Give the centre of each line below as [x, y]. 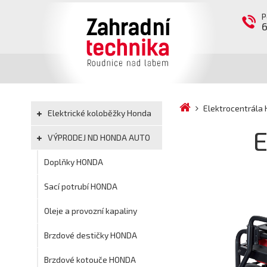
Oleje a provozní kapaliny [91, 211]
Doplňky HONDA [74, 162]
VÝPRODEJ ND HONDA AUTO [98, 137]
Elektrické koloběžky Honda [99, 113]
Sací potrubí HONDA [81, 186]
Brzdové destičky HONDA [91, 235]
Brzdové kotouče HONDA [90, 260]
